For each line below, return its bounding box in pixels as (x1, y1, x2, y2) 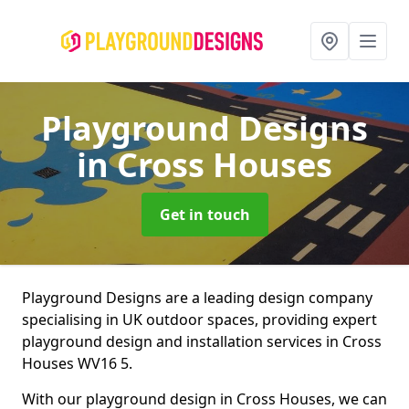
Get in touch (159, 204, 250, 225)
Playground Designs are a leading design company (22, 288, 372, 308)
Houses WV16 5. (22, 353, 132, 373)
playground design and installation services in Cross (22, 331, 382, 351)
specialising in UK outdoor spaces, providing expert (22, 309, 377, 330)
